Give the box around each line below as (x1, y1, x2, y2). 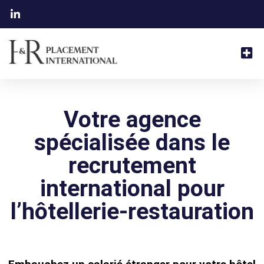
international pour (39, 174, 225, 202)
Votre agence (63, 105, 201, 133)
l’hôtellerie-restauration (10, 197, 254, 225)
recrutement (68, 151, 196, 179)
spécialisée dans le (34, 128, 230, 156)
